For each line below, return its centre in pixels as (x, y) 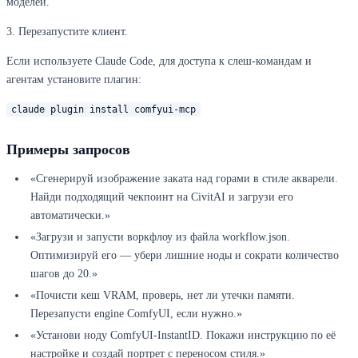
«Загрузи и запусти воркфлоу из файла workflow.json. (160, 237)
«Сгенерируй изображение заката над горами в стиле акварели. (184, 179)
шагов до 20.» (64, 274)
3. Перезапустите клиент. (67, 32)
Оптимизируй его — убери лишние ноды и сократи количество (185, 256)
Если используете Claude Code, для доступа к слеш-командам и (159, 62)
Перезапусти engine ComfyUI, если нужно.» (136, 314)
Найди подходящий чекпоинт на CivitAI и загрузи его (162, 197)
